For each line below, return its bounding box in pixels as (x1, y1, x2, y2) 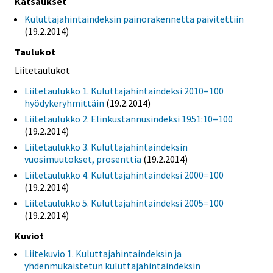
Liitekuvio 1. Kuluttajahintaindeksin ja (24, 247, 182, 260)
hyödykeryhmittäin (24, 96, 104, 109)
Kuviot (15, 229, 44, 242)
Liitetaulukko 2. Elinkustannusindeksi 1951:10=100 (24, 112, 233, 125)
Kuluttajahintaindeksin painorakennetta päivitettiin (24, 13, 244, 26)
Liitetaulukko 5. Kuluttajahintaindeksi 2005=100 (24, 196, 224, 209)
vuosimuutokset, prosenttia (24, 152, 141, 165)
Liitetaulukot (15, 64, 70, 77)
